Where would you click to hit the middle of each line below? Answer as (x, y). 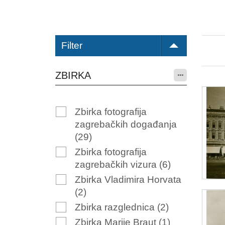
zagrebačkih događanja (126, 124)
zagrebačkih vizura (117, 164)
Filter (72, 45)
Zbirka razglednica (116, 207)
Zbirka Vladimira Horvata (128, 180)
